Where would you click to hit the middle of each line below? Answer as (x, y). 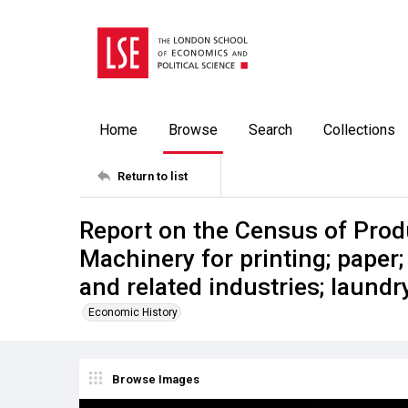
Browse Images (156, 379)
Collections (359, 130)
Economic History (133, 312)
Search (270, 130)
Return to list (153, 176)
